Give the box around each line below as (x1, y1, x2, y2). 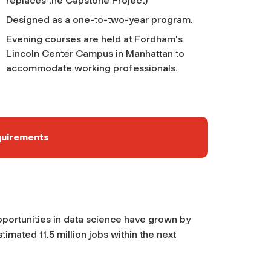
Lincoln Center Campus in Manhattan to (5, 47, 184, 59)
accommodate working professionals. (5, 62, 178, 74)
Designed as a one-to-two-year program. (5, 13, 193, 25)
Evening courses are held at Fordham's (5, 33, 183, 45)
